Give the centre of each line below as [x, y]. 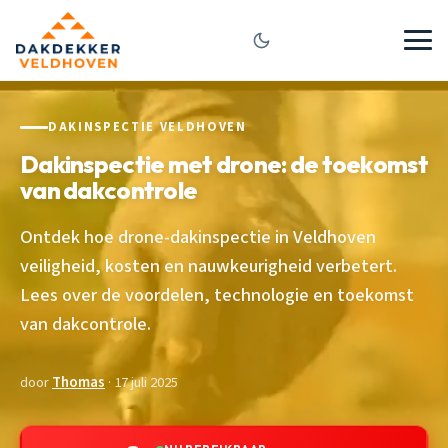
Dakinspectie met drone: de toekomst [224, 163]
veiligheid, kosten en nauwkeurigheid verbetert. [208, 265]
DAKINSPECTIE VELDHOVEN [147, 127]
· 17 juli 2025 [141, 382]
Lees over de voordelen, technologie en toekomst [217, 294]
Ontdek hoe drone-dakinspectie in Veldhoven [198, 236]
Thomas [78, 382]
